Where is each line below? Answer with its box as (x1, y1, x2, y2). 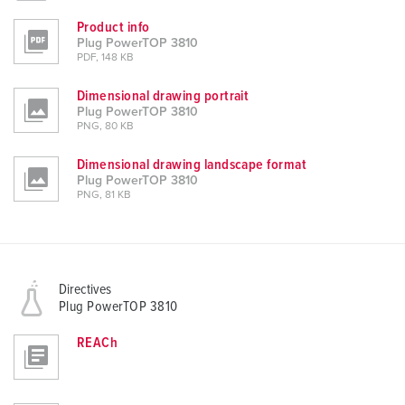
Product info (77, 20, 150, 35)
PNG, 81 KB (77, 190, 131, 202)
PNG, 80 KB (77, 121, 134, 133)
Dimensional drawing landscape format (77, 157, 307, 173)
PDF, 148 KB (77, 52, 134, 64)
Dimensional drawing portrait (77, 89, 250, 104)
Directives (59, 282, 111, 297)
